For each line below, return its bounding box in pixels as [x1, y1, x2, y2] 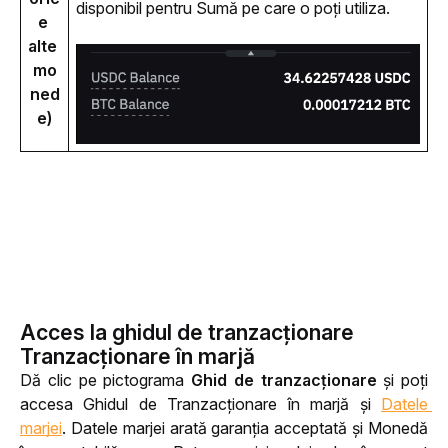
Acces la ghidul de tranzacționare [20, 319, 354, 345]
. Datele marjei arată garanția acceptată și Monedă [62, 418, 428, 438]
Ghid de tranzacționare [191, 370, 377, 390]
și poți [376, 370, 428, 390]
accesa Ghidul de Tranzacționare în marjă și [20, 394, 381, 414]
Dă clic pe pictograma [20, 370, 191, 390]
